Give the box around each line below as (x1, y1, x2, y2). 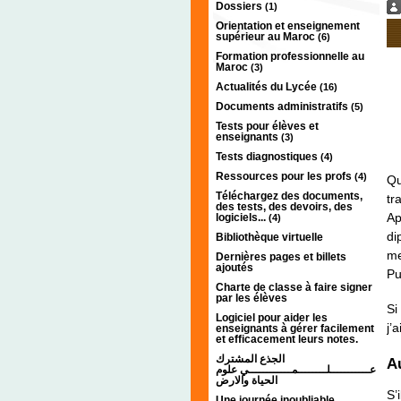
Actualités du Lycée (216, 80, 320, 93)
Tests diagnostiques (216, 149, 320, 163)
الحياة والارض (216, 373, 277, 387)
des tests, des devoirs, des (216, 200, 353, 213)
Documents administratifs (216, 99, 351, 113)
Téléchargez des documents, (216, 189, 363, 202)
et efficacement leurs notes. (216, 332, 358, 346)
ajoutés (216, 260, 253, 274)
